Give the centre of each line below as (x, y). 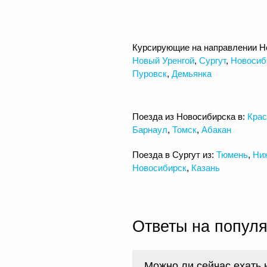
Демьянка (192, 73)
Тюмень (232, 154)
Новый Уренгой (163, 60)
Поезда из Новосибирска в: (190, 116)
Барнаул (150, 129)
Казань (206, 167)
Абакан (216, 129)
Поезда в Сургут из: (174, 154)
